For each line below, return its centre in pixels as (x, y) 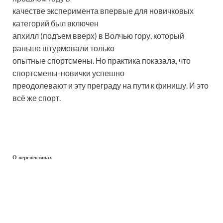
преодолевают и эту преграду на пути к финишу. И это (111, 86)
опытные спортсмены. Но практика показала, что (102, 61)
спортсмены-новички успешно (68, 73)
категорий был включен (56, 23)
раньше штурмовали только (63, 48)
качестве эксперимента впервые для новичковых (103, 11)
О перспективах (32, 157)
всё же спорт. (37, 98)
